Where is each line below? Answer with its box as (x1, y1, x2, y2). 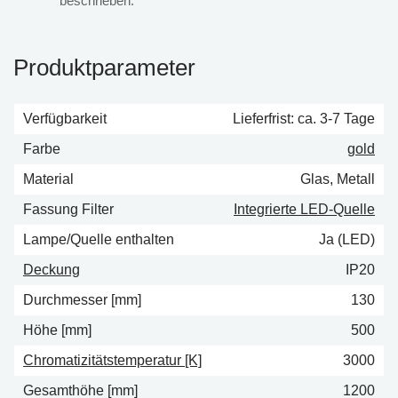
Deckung (23, 262, 80, 277)
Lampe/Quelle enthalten (23, 232, 174, 247)
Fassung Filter (23, 202, 114, 217)
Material (23, 171, 74, 187)
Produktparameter (13, 54, 195, 81)
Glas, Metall (300, 171, 375, 187)
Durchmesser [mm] (23, 292, 141, 307)
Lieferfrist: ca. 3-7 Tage (233, 111, 375, 126)
